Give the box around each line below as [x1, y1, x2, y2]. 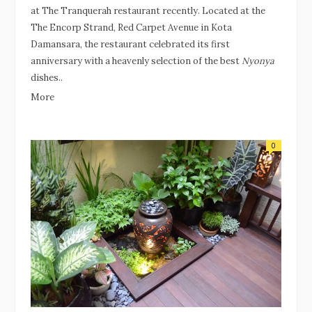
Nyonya [242, 55, 274, 67]
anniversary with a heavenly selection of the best [31, 55, 242, 67]
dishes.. [31, 72, 63, 84]
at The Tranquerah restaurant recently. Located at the [31, 5, 265, 17]
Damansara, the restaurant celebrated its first [31, 38, 230, 50]
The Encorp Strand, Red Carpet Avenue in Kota [31, 22, 232, 33]
